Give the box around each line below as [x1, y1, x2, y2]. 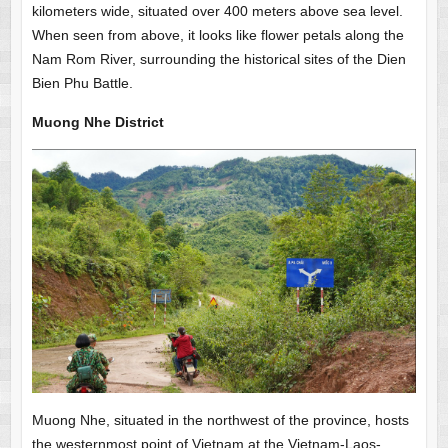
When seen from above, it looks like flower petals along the [31, 26, 404, 43]
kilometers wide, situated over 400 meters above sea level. [31, 2, 403, 19]
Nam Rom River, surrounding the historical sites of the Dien [31, 50, 406, 67]
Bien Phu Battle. [31, 74, 133, 91]
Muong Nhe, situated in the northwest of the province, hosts [31, 412, 409, 429]
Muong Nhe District [31, 113, 164, 130]
